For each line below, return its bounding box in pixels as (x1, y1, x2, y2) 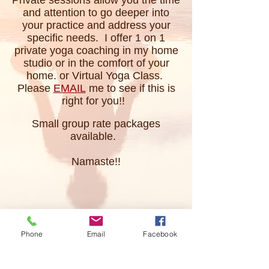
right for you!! (61, 95, 131, 107)
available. (70, 130, 122, 142)
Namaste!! (71, 156, 121, 168)
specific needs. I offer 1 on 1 (27, 32, 165, 44)
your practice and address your (22, 19, 171, 31)
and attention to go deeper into (23, 7, 169, 19)
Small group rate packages (32, 118, 160, 130)
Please (17, 82, 50, 94)
